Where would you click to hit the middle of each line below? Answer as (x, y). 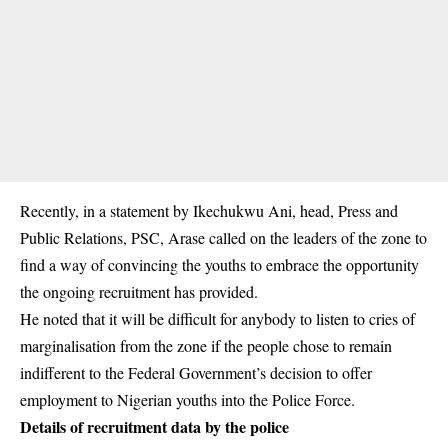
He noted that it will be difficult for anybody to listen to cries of (217, 318)
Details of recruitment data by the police (154, 426)
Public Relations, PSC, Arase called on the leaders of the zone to (223, 237)
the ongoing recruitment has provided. (139, 291)
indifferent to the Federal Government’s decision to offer (196, 372)
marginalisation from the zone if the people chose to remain (206, 345)
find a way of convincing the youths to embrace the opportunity (219, 264)
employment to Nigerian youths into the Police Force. (187, 399)
